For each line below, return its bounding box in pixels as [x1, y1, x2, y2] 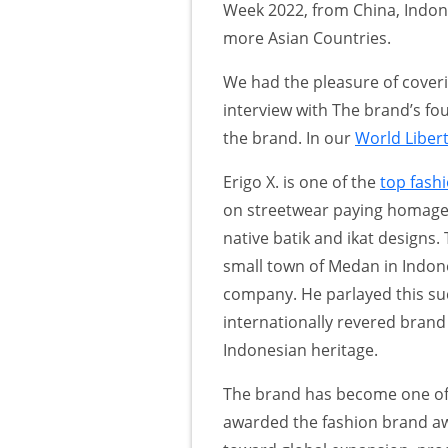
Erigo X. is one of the [223, 170, 380, 193]
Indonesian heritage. [223, 338, 378, 361]
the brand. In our [223, 126, 355, 149]
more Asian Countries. [223, 26, 391, 49]
